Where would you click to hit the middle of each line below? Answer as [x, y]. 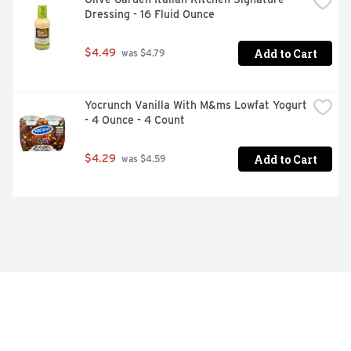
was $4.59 [142, 159]
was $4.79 [142, 54]
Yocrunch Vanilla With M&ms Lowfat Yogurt [196, 105]
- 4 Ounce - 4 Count [135, 120]
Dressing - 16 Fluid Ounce [150, 14]
